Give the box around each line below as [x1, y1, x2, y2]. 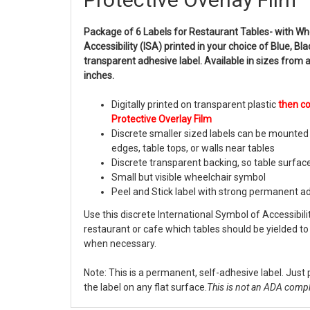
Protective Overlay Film [111, 113, 212, 125]
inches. [84, 70, 114, 82]
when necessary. [84, 238, 156, 250]
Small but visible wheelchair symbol [111, 172, 266, 183]
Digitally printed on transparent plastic [111, 99, 278, 111]
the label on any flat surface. [84, 282, 207, 293]
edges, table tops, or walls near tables [111, 143, 275, 154]
